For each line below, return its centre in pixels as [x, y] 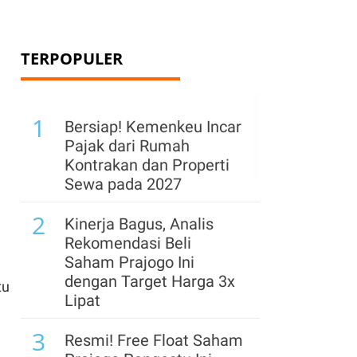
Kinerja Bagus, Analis [139, 224]
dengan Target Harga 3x [150, 281]
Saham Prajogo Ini [129, 262]
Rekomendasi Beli [128, 243]
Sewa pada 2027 [123, 184]
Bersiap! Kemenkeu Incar [153, 127]
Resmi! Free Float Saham [154, 340]
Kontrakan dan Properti [147, 165]
